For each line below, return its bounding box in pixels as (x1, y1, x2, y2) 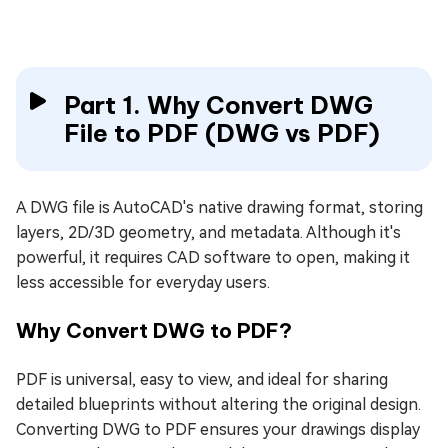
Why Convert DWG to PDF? (16, 317, 292, 343)
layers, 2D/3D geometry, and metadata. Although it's (16, 222, 401, 242)
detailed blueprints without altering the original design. (16, 394, 421, 414)
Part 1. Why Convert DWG (64, 89, 373, 120)
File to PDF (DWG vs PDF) (64, 117, 380, 148)
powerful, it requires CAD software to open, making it (16, 247, 410, 267)
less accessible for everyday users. (16, 272, 270, 292)
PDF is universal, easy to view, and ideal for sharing (16, 369, 388, 389)
